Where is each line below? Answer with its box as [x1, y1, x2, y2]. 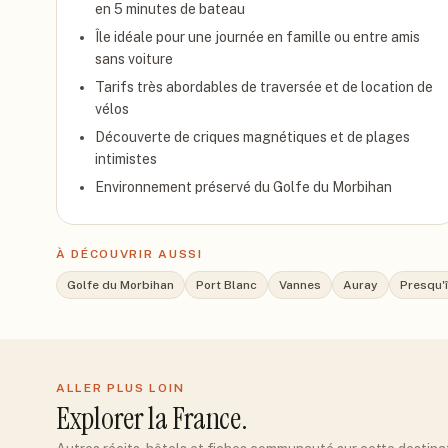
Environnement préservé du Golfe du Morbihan [95, 179, 392, 195]
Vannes [279, 278, 321, 292]
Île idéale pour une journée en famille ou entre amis [95, 29, 420, 45]
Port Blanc [196, 278, 257, 292]
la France [148, 399, 241, 438]
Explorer [56, 399, 149, 438]
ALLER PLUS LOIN [56, 381, 185, 395]
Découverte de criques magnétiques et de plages [95, 129, 410, 145]
